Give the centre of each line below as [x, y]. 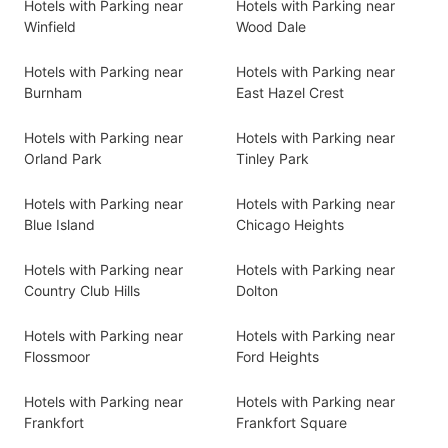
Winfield [50, 26]
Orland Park [63, 158]
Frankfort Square [291, 422]
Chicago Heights [290, 224]
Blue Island [59, 224]
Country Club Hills [82, 290]
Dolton [257, 290]
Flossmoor [57, 356]
